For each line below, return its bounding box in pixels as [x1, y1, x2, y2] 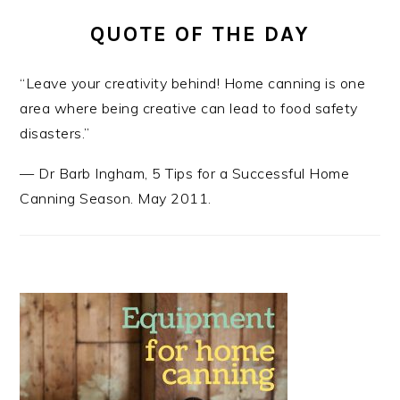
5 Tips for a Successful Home [152, 163, 350, 182]
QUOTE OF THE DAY [90, 21, 310, 46]
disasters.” [20, 123, 90, 142]
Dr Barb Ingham [38, 163, 146, 182]
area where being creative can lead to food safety [20, 98, 358, 117]
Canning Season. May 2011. [20, 188, 212, 207]
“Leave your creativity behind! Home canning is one [20, 73, 366, 92]
